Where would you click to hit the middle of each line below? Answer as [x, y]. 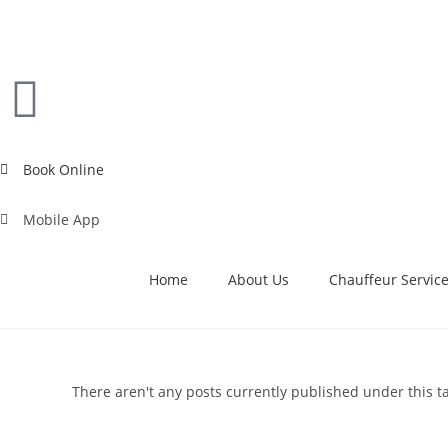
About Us [258, 279]
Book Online [63, 169]
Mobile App [61, 219]
